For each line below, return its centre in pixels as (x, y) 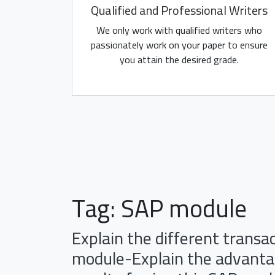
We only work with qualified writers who (179, 30)
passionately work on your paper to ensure (179, 45)
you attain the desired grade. (179, 60)
